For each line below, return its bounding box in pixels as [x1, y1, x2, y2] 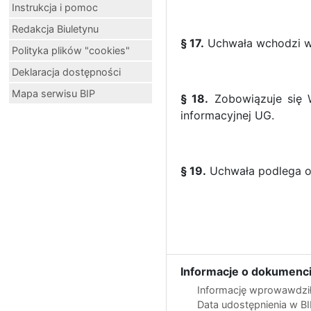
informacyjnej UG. [180, 108, 274, 122]
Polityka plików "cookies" [12, 44, 130, 56]
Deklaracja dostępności [12, 65, 121, 78]
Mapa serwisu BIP [12, 87, 95, 99]
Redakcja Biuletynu [12, 22, 99, 35]
